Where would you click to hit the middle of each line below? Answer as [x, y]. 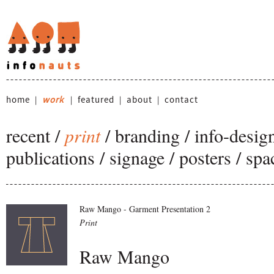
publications [50, 157]
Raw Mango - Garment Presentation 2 [145, 209]
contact [181, 100]
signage [137, 157]
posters [205, 157]
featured [96, 100]
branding [147, 135]
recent [28, 135]
